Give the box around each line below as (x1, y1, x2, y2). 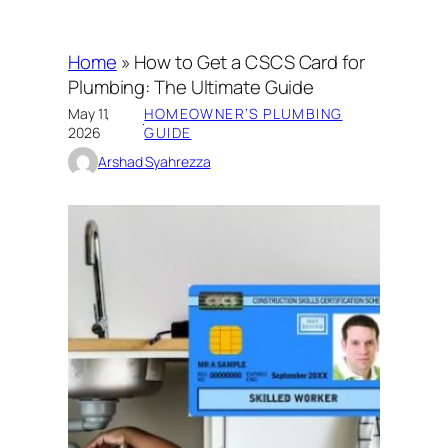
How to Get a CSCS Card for (134, 48, 365, 75)
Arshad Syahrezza (98, 152, 211, 172)
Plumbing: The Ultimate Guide (68, 73, 315, 100)
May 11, (68, 104, 111, 124)
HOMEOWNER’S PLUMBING (144, 104, 343, 124)
